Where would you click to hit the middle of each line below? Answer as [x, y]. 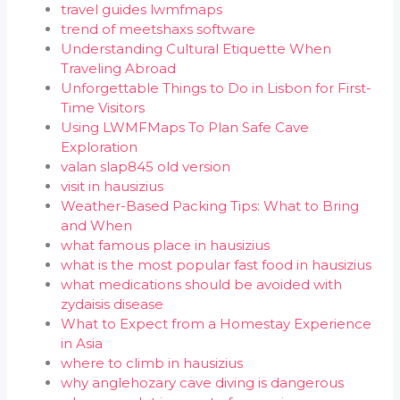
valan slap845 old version [146, 167]
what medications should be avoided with [202, 284]
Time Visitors [103, 108]
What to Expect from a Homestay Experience [217, 324]
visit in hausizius [112, 186]
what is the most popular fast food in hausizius [217, 265]
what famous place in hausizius [166, 245]
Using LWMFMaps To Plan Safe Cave [185, 127]
